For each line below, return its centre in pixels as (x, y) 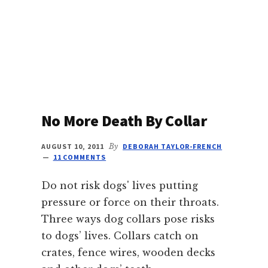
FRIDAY (139, 15)
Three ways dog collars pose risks (128, 219)
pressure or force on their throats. (130, 202)
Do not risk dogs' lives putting (119, 185)
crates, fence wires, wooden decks (128, 252)
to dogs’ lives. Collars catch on (120, 235)
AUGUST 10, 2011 (73, 146)
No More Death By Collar (124, 120)
